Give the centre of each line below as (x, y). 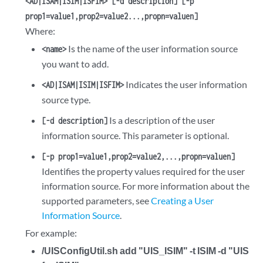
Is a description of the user (161, 120)
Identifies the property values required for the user (143, 171)
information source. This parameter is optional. (135, 135)
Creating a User (182, 200)
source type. (66, 100)
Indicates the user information (185, 84)
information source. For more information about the (145, 186)
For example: (51, 233)
